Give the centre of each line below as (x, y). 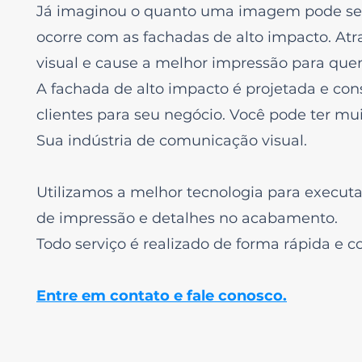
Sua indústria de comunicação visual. (172, 141)
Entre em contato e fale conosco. (162, 296)
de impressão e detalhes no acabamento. (187, 218)
